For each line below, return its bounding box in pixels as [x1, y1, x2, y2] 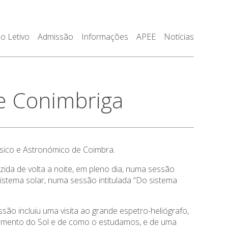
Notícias [163, 31, 194, 42]
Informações [81, 31, 128, 42]
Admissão [37, 31, 73, 42]
